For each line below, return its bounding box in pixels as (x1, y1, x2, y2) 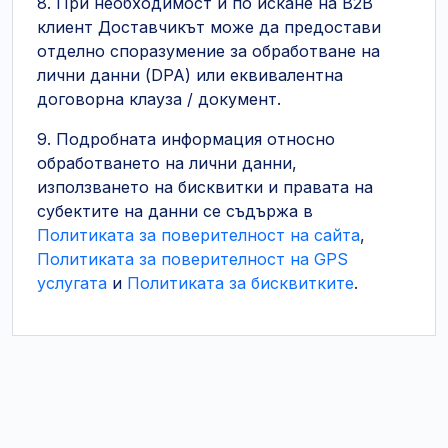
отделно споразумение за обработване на (37, 41, 380, 61)
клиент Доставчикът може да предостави (37, 17, 381, 37)
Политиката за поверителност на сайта (37, 225, 360, 245)
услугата (37, 273, 107, 293)
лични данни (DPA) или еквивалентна (37, 65, 343, 85)
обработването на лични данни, (37, 153, 297, 173)
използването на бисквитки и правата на (37, 177, 373, 197)
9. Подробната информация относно (37, 129, 335, 149)
